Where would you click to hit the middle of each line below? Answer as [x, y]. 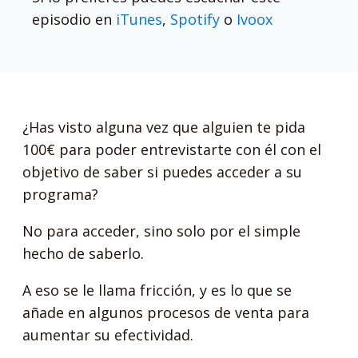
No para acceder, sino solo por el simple [162, 231]
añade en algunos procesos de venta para [166, 312]
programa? [61, 194]
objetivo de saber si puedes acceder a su [163, 172]
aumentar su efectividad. [108, 335]
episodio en [74, 19]
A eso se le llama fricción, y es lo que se [157, 290]
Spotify [195, 19]
